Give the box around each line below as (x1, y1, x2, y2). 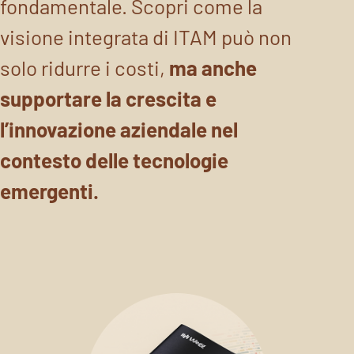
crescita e (126, 85, 217, 111)
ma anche (169, 55, 257, 80)
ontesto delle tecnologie (11, 147, 228, 172)
